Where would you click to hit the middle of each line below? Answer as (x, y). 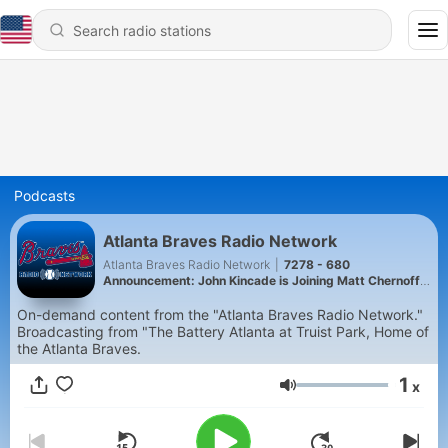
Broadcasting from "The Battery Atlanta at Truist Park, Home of (223, 331)
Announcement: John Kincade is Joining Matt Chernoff (261, 280)
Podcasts (44, 195)
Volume (323, 394)
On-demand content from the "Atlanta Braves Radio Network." (220, 314)
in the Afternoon (150, 296)
